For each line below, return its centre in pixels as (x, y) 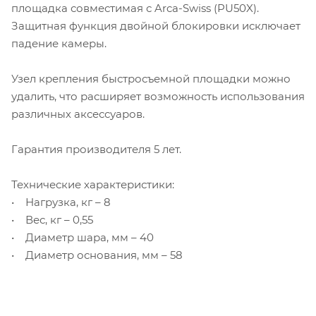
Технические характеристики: (93, 184)
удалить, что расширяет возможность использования (158, 96)
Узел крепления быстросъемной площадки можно (151, 78)
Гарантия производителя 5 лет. (96, 149)
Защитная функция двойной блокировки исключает (156, 25)
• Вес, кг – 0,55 (52, 219)
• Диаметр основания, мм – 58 (97, 255)
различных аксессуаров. (78, 114)
